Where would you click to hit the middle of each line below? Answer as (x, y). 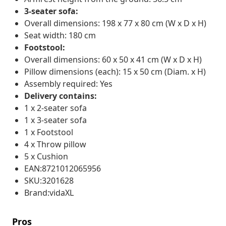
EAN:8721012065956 (63, 168)
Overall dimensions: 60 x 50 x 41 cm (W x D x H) (113, 59)
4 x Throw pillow (55, 144)
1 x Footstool (49, 132)
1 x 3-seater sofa (55, 120)
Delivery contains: (61, 96)
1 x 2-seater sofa (55, 108)
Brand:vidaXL (49, 192)
